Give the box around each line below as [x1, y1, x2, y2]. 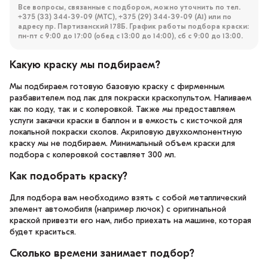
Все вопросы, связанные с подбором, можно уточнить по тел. [18, 4, 240, 11]
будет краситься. [10, 227, 76, 237]
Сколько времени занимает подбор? [10, 248, 194, 260]
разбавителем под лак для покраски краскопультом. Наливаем [10, 93, 251, 103]
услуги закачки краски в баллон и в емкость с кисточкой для [10, 116, 242, 126]
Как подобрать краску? [10, 170, 127, 182]
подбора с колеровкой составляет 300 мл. [10, 150, 176, 160]
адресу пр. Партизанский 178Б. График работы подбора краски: [18, 23, 249, 31]
